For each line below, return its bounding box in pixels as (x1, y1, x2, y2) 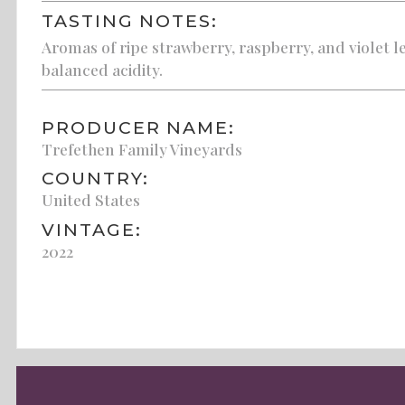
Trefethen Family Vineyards (42, 137, 243, 159)
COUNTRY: (42, 167, 149, 190)
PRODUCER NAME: (42, 116, 235, 138)
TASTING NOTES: (42, 10, 218, 33)
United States (42, 189, 141, 211)
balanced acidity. (42, 59, 164, 80)
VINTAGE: (42, 218, 142, 240)
